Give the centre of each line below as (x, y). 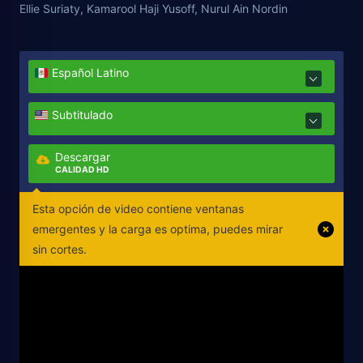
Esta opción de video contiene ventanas (138, 209)
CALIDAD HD (83, 170)
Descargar (83, 157)
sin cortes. (60, 250)
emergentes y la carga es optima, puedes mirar (158, 229)
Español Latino (91, 73)
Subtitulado (83, 115)
